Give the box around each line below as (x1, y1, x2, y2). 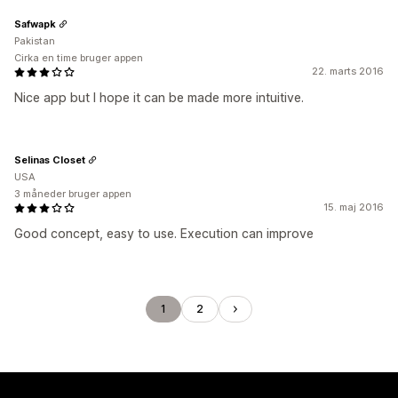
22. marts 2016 (312, 65, 384, 77)
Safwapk (14, 17, 56, 30)
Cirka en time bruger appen (14, 52, 143, 64)
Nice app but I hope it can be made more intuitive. (14, 90, 304, 105)
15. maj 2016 (323, 201, 384, 213)
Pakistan (14, 35, 55, 47)
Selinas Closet (14, 153, 85, 166)
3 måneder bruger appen (14, 187, 131, 200)
